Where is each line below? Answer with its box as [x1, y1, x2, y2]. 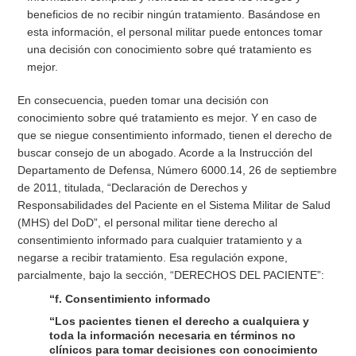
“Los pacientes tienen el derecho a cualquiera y [49, 315, 310, 328]
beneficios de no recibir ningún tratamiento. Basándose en [27, 8, 321, 21]
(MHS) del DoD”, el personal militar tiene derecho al [17, 216, 278, 230]
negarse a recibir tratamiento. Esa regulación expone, [17, 251, 288, 265]
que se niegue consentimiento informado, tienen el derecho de [17, 129, 333, 142]
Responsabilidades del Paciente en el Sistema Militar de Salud [17, 199, 331, 212]
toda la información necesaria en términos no [49, 329, 296, 342]
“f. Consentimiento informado [49, 292, 211, 306]
